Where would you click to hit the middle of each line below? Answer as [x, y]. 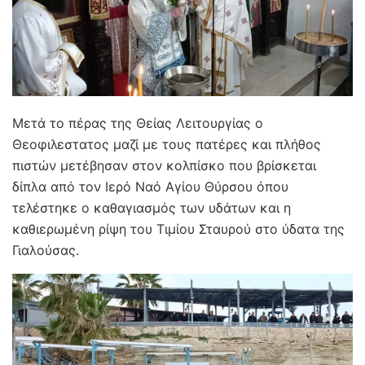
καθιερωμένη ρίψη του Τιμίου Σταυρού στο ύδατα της [178, 229]
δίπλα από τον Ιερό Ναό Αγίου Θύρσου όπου [150, 187]
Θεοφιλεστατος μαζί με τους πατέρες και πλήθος [167, 145]
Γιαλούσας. [46, 251]
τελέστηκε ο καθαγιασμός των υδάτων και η [152, 208]
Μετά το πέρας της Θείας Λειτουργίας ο [138, 123]
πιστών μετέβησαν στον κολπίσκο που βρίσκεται [164, 166]
